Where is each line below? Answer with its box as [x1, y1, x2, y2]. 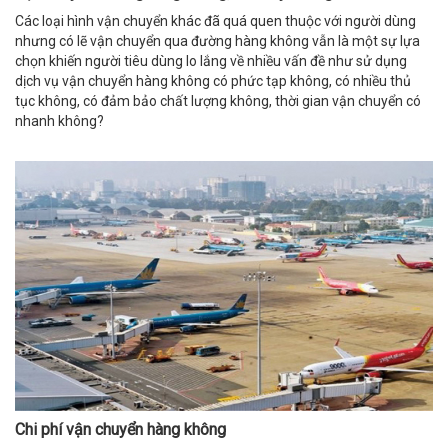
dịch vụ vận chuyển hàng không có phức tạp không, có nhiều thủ [15, 72, 411, 89]
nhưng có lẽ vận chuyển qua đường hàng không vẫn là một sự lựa [15, 32, 420, 49]
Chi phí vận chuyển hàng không [15, 419, 226, 439]
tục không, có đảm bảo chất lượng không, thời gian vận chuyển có [15, 92, 421, 109]
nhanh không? [15, 112, 104, 129]
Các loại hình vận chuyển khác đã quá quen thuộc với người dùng [15, 12, 416, 29]
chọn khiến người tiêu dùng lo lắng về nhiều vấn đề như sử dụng [15, 52, 407, 69]
